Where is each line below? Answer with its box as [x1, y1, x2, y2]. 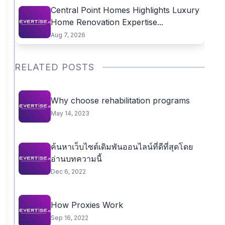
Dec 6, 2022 [50, 168, 86, 175]
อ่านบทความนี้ [50, 154, 102, 164]
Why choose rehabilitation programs [50, 95, 190, 105]
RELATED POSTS [14, 62, 94, 72]
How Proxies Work [50, 200, 123, 210]
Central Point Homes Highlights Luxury [50, 5, 199, 15]
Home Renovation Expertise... [50, 17, 163, 27]
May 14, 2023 [50, 109, 89, 117]
